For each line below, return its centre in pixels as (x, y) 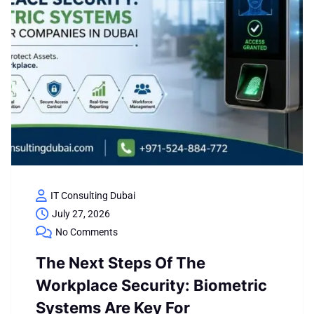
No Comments (87, 232)
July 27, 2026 (81, 214)
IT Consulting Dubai (93, 196)
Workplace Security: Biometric (151, 285)
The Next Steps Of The (121, 263)
